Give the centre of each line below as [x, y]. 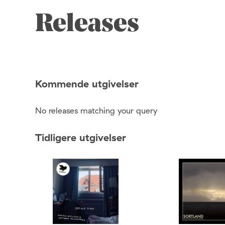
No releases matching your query [96, 111]
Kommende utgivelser [87, 83]
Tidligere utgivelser [81, 138]
